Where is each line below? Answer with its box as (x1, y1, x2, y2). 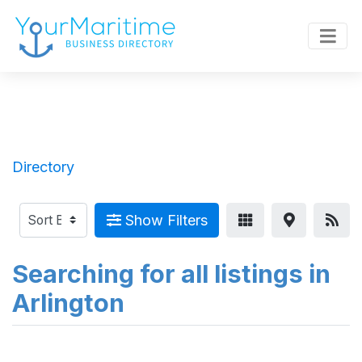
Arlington (12, 288, 124, 318)
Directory (12, 158, 74, 175)
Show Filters (120, 212, 208, 229)
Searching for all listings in (12, 259, 330, 289)
